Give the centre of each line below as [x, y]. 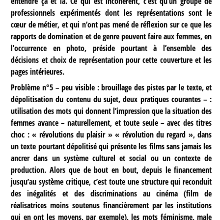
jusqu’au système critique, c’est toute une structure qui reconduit [111, 182]
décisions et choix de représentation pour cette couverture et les [111, 60]
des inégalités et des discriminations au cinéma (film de [111, 194]
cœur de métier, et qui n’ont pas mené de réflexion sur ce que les [111, 24]
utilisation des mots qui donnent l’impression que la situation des [111, 111]
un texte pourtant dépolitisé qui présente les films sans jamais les [111, 147]
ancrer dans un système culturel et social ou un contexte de [111, 158]
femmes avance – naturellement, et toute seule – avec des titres [111, 123]
